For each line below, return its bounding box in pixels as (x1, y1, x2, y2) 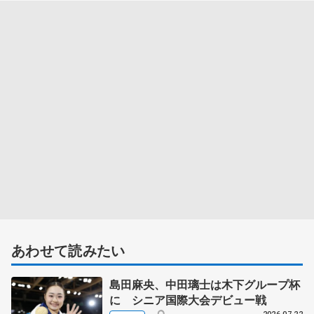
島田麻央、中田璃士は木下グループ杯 (109, 275, 300, 292)
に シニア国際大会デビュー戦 (109, 291, 266, 308)
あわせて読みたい (11, 239, 125, 260)
